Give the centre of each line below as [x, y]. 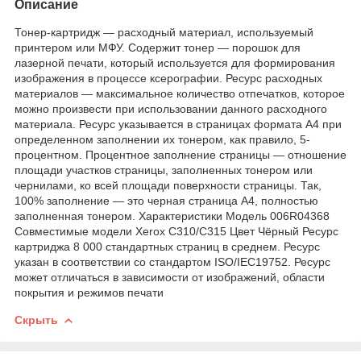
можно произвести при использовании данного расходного [171, 108]
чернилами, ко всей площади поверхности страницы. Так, [168, 185]
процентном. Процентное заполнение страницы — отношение [180, 154]
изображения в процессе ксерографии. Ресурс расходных [168, 78]
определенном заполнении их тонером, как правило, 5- [162, 139]
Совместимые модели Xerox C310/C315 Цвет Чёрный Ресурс [176, 231]
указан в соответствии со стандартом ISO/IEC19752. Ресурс [172, 261]
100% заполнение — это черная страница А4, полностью [166, 200]
